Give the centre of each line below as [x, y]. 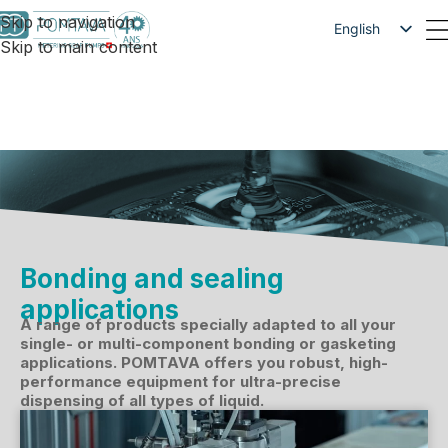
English [357, 28]
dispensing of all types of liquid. [142, 400]
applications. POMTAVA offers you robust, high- [204, 362]
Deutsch [361, 94]
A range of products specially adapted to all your [208, 324]
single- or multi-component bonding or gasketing [208, 343]
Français [361, 61]
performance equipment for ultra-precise [180, 381]
